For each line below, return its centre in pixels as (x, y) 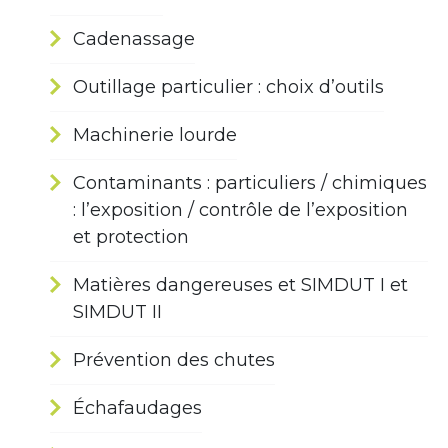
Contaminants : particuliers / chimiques (250, 183)
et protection (131, 237)
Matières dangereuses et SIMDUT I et (240, 285)
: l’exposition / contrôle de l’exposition (240, 210)
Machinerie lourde (155, 135)
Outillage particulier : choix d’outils (228, 87)
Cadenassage (134, 39)
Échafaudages (137, 408)
